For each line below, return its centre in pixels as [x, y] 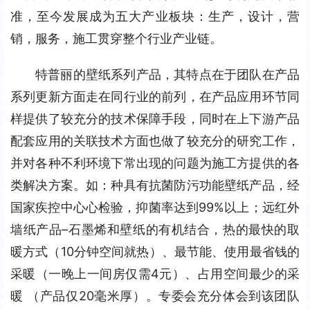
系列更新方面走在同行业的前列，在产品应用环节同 [155, 97]
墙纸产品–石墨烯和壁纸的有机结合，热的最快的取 [155, 229]
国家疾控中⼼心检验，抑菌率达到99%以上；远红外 [155, 207]
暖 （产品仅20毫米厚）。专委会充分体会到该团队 [155, 296]
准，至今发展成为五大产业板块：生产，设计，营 [155, 16]
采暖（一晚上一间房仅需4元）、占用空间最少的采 [155, 274]
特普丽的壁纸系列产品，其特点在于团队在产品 [167, 74]
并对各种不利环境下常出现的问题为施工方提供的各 [155, 163]
